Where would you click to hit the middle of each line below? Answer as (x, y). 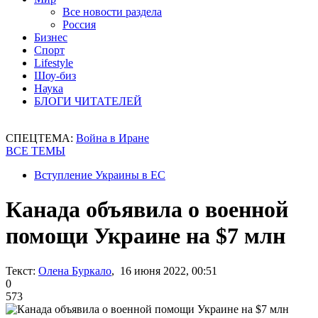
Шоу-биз (55, 76)
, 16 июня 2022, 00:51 (164, 270)
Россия (79, 24)
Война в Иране (113, 138)
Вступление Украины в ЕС (100, 175)
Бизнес (51, 37)
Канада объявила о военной (147, 210)
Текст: (21, 270)
